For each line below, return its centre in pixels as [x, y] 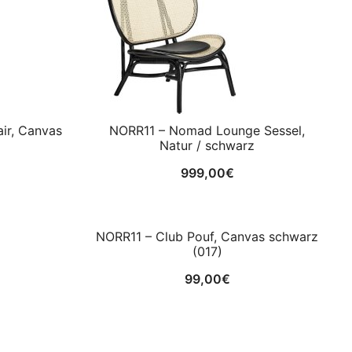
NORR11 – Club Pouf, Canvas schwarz [207, 236]
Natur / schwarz [207, 145]
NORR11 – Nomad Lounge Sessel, [207, 130]
